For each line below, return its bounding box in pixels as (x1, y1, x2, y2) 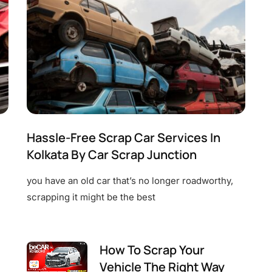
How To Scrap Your (100, 242, 205, 258)
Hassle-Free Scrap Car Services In (27, 129, 220, 146)
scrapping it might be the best (27, 191, 155, 203)
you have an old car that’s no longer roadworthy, (27, 175, 233, 186)
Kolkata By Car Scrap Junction (27, 146, 197, 163)
